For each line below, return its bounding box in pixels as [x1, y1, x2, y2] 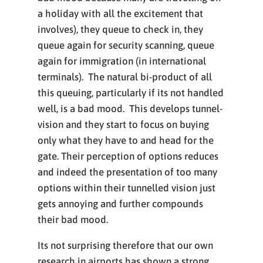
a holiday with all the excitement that [38, 8, 203, 19]
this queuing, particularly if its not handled [38, 87, 224, 99]
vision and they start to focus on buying [38, 119, 209, 130]
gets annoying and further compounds [38, 198, 203, 210]
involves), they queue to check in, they [38, 23, 203, 35]
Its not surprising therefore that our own [38, 240, 213, 251]
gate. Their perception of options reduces [38, 150, 218, 162]
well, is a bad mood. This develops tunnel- [38, 103, 222, 114]
